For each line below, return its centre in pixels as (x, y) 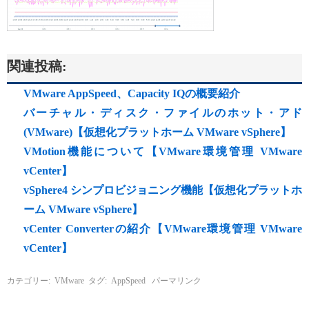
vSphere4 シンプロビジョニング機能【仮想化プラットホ (163, 190)
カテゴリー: (30, 280)
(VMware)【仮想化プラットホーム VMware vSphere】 (157, 132)
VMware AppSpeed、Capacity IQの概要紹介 (132, 93)
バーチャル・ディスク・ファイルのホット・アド (163, 112)
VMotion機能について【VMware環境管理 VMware (163, 151)
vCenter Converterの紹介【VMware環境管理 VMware (163, 228)
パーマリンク (177, 280)
